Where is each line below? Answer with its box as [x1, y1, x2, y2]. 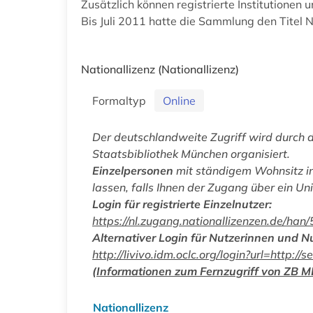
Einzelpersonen [92, 163, 173, 177]
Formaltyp [92, 93, 152, 108]
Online [163, 93, 196, 108]
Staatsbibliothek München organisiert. [92, 146, 290, 161]
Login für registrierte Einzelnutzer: [92, 196, 272, 211]
